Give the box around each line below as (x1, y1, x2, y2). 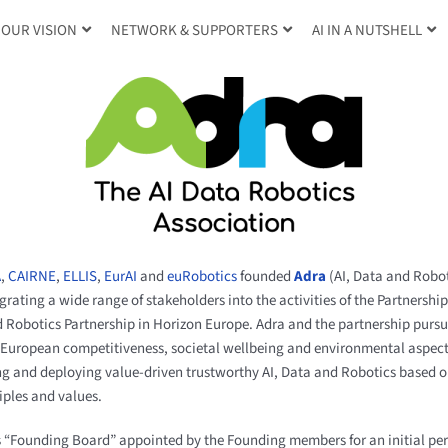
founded (237, 266, 295, 287)
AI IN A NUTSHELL (312, 20, 422, 41)
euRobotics (167, 266, 238, 287)
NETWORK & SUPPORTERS (111, 20, 278, 41)
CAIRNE (8, 266, 57, 287)
